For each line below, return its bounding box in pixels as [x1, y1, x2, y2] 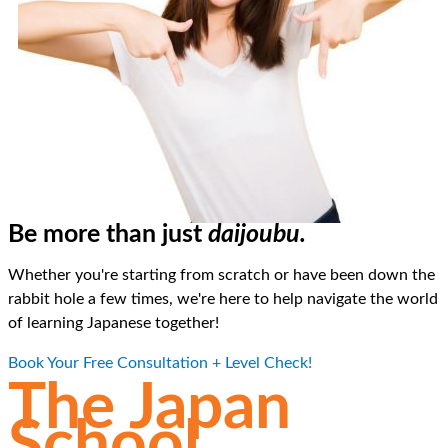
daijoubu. [208, 221, 306, 247]
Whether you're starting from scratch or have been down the [8, 266, 435, 283]
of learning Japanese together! [8, 314, 231, 331]
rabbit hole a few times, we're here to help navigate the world [8, 290, 438, 307]
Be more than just [8, 221, 208, 247]
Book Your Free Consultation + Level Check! [8, 355, 312, 372]
